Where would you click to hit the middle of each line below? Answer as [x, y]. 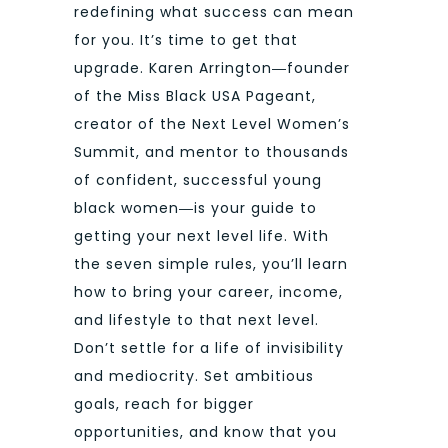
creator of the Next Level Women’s [212, 124]
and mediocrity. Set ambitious [194, 376]
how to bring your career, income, [208, 292]
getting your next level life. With [201, 236]
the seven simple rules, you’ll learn [211, 264]
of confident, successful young [198, 180]
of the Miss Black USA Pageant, [195, 96]
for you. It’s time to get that [186, 40]
